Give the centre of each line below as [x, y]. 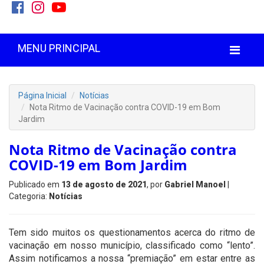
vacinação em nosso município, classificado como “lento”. [132, 245]
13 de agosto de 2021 [104, 184]
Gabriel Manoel [195, 184]
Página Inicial [42, 95]
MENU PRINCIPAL [59, 48]
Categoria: [29, 196]
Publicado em [35, 184]
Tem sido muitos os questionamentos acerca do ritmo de [132, 232]
